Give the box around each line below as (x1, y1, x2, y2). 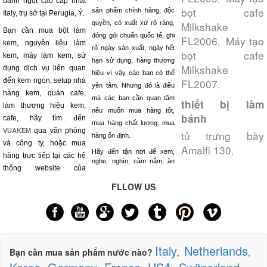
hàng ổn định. (92, 132, 131, 139)
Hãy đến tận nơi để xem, (92, 148, 175, 156)
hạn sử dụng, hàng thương (92, 57, 175, 64)
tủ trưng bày (181, 128, 264, 144)
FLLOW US (111, 181, 156, 193)
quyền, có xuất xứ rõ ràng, (92, 19, 175, 27)
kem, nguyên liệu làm (3, 39, 86, 48)
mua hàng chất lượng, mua (92, 119, 175, 127)
